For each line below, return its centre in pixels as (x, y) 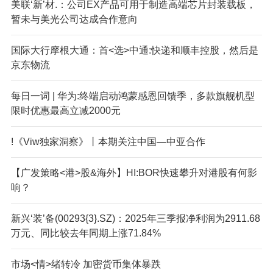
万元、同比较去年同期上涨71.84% (86, 233)
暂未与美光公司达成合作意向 (74, 19)
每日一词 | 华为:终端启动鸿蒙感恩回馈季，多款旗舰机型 (133, 96)
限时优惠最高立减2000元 (66, 110)
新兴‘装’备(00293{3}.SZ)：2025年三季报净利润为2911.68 (135, 218)
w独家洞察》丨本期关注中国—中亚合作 (119, 141)
